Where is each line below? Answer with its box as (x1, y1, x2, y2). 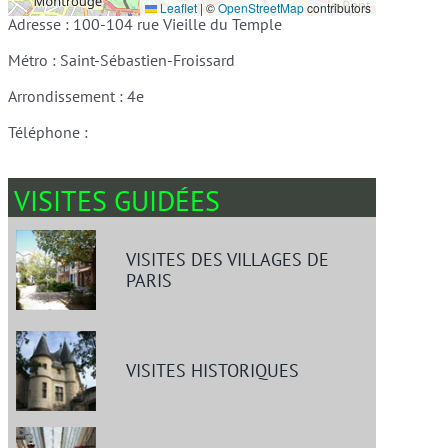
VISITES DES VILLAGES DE (125, 247, 329, 271)
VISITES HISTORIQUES (125, 359, 299, 383)
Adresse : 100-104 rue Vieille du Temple (7, 14, 282, 34)
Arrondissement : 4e (7, 86, 144, 106)
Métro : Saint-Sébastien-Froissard (7, 50, 235, 70)
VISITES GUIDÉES (13, 182, 220, 219)
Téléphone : (7, 122, 88, 142)
